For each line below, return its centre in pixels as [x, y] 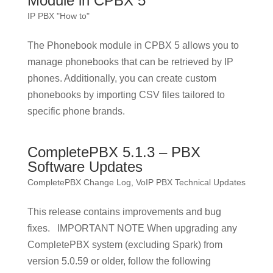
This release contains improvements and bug [124, 212]
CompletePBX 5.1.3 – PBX [114, 152]
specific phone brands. [76, 111]
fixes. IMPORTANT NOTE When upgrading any [132, 228]
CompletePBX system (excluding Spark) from [125, 245]
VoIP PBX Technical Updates [190, 182]
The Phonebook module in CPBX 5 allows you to [133, 45]
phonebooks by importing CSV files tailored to [126, 95]
